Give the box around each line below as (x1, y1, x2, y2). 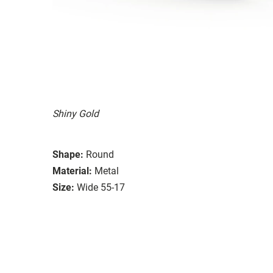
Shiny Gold (52, 107, 99, 119)
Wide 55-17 (77, 181, 125, 193)
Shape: (52, 148, 83, 160)
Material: (52, 165, 92, 177)
